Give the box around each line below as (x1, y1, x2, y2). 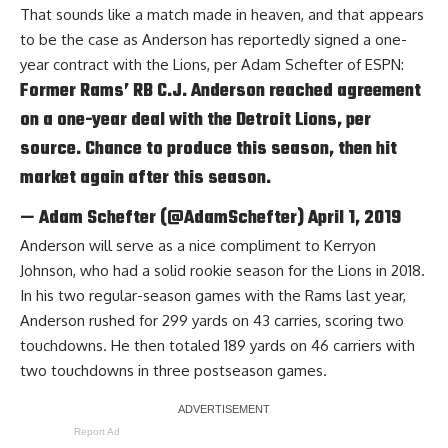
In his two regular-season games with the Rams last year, (20, 286, 406, 306)
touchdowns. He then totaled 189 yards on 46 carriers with (20, 336, 415, 356)
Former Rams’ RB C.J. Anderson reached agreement (20, 76, 421, 105)
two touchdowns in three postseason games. (20, 361, 327, 381)
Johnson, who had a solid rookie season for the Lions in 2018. (20, 261, 425, 281)
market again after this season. (20, 163, 271, 192)
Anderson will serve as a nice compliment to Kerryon (20, 236, 376, 256)
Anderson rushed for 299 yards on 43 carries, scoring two (20, 311, 404, 331)
